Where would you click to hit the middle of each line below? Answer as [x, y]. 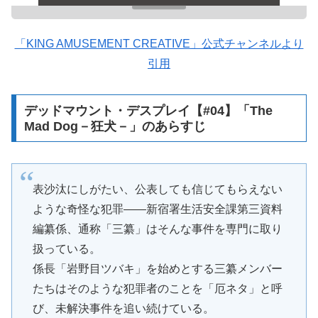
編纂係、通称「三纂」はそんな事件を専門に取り [157, 229]
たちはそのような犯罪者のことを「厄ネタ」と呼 [157, 288]
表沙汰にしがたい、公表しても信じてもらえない [157, 189]
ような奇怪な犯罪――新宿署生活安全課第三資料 [157, 209]
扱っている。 [66, 248]
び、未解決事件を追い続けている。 [123, 308]
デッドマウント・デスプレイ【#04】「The [148, 110]
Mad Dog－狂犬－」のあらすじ [115, 126]
